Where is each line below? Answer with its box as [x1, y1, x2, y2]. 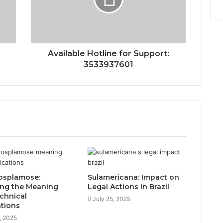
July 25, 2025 [92, 195, 130, 203]
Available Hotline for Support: [47, 49, 169, 59]
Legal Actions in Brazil [87, 182, 169, 192]
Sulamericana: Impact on [87, 173, 179, 182]
